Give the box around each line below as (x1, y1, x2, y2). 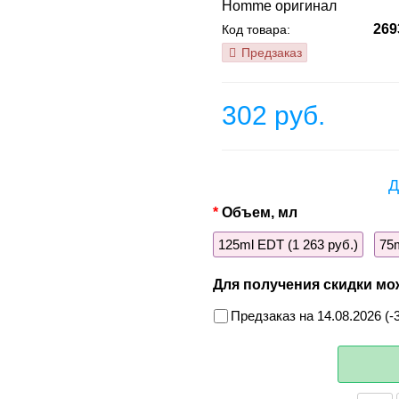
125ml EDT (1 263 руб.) (218, 237, 358, 253)
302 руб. (222, 101, 325, 131)
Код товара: (222, 22, 290, 37)
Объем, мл (222, 205, 297, 221)
